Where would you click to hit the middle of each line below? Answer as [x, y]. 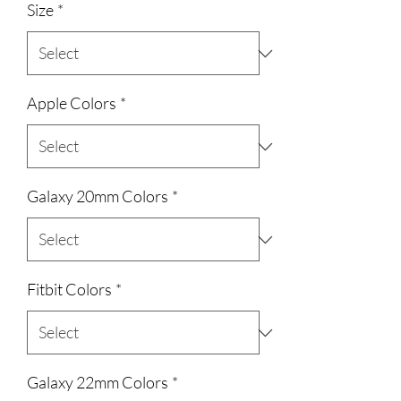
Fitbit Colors [69, 289]
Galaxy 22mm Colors [98, 382]
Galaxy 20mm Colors [98, 196]
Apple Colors [72, 103]
